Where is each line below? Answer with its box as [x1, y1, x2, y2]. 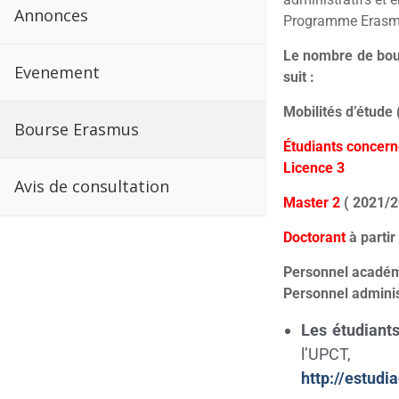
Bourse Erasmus [14, 118, 139, 140]
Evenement [14, 61, 100, 83]
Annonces [14, 4, 88, 26]
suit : [282, 69, 314, 85]
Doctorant [282, 229, 346, 246]
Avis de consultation [14, 175, 169, 197]
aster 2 [295, 194, 340, 211]
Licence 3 [282, 159, 345, 176]
